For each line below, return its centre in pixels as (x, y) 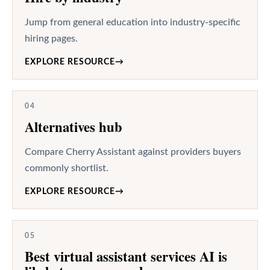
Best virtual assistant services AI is (126, 256)
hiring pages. (51, 38)
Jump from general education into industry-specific (133, 22)
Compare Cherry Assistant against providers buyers (133, 152)
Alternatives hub (74, 127)
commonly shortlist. (67, 168)
